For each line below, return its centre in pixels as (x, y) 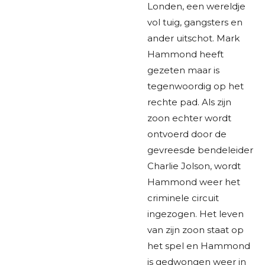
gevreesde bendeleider (200, 150)
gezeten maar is (183, 70)
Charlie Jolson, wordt (194, 166)
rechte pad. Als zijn (189, 102)
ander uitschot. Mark (193, 38)
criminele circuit (183, 198)
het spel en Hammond (199, 245)
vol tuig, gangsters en (195, 22)
